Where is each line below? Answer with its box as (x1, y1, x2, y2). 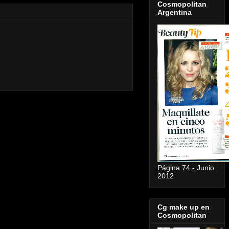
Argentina (157, 8, 192, 17)
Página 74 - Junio (157, 164, 214, 172)
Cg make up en (157, 203, 210, 212)
